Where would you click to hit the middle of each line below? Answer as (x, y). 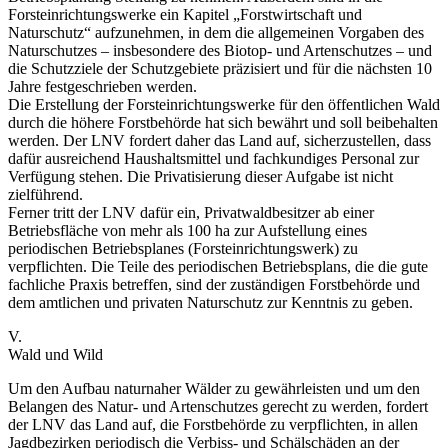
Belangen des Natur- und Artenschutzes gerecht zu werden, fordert (218, 406)
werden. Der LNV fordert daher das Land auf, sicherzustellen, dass (219, 140)
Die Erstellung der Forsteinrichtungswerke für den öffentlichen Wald (224, 104)
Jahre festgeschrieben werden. (102, 86)
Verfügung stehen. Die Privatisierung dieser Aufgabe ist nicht (200, 176)
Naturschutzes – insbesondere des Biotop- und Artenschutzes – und (220, 50)
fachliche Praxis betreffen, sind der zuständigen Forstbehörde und (214, 284)
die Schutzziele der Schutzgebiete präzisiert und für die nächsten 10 (220, 68)
